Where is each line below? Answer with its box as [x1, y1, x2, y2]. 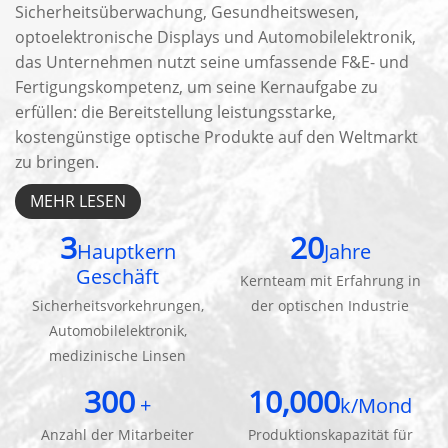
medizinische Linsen [49, 346, 187, 366]
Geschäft [76, 263, 160, 291]
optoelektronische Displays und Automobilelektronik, [15, 26, 417, 49]
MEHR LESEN [30, 189, 127, 212]
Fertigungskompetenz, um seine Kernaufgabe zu [15, 76, 379, 99]
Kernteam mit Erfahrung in [239, 271, 421, 291]
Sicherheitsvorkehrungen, [31, 296, 204, 316]
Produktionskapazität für [247, 425, 413, 445]
